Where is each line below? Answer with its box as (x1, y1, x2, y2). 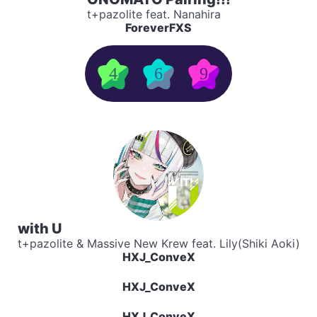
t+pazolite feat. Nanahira (86, 7, 221, 21)
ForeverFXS (125, 21, 192, 35)
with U (17, 220, 62, 237)
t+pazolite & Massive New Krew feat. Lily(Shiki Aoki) (17, 236, 300, 250)
